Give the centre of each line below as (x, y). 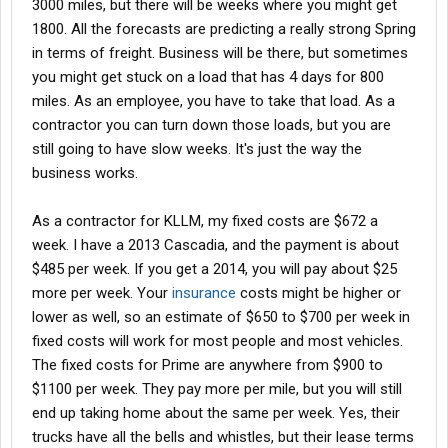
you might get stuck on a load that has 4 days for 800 (208, 77)
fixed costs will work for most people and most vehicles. (217, 341)
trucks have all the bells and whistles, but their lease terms (223, 437)
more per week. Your (102, 293)
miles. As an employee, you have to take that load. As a (213, 101)
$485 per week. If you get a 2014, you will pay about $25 (214, 269)
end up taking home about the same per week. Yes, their (216, 413)
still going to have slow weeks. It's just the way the (197, 149)
